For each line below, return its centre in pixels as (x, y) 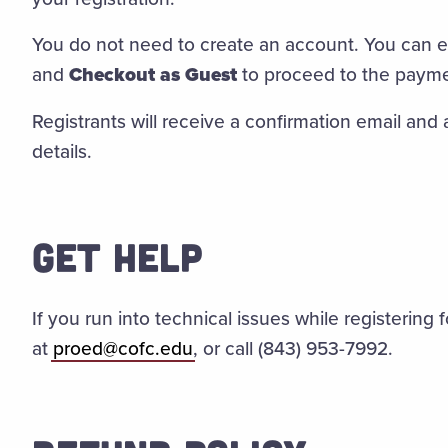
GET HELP (116, 256)
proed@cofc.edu (122, 348)
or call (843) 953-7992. (297, 348)
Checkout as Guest (152, 75)
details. (61, 151)
